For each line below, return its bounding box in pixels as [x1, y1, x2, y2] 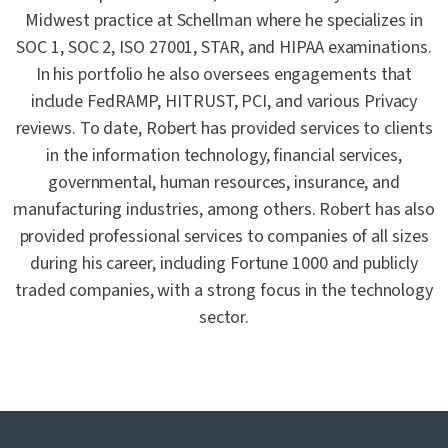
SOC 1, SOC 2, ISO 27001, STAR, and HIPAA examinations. [16, 35, 432, 61]
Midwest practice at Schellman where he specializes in [25, 8, 423, 34]
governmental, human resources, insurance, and [48, 170, 400, 196]
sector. [198, 305, 250, 331]
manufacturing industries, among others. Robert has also [12, 197, 436, 223]
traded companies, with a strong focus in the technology [14, 278, 434, 304]
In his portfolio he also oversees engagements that [35, 62, 413, 88]
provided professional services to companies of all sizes [19, 224, 429, 250]
